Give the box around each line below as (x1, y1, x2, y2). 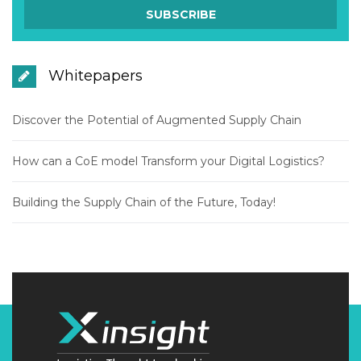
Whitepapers (44, 67, 143, 85)
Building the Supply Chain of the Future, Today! (12, 195, 276, 210)
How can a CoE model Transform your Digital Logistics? (12, 154, 325, 169)
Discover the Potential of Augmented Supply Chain (12, 113, 301, 128)
